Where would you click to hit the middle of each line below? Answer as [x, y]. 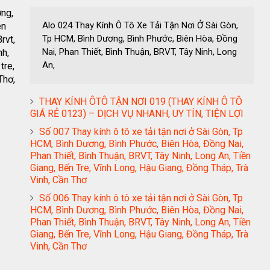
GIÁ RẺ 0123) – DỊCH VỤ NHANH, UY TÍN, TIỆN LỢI [137, 114]
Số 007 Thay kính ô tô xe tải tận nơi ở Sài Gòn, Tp [141, 132]
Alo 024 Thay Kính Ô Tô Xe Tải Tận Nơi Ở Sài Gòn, [140, 25]
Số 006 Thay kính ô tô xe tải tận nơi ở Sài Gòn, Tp [141, 198]
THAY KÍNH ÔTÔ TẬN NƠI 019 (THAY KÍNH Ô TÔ [141, 102]
